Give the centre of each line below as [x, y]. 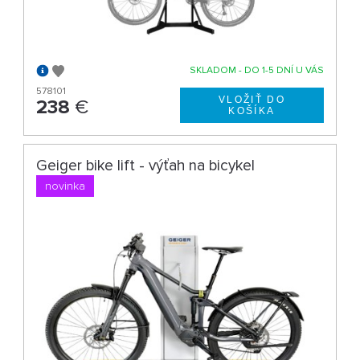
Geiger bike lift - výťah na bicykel [146, 165]
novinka [65, 186]
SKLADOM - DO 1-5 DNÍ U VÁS [256, 70]
